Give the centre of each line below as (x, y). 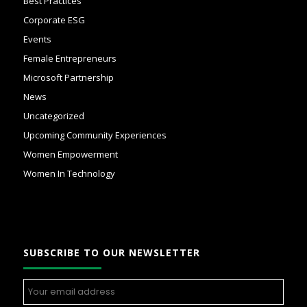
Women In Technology (69, 174)
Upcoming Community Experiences (95, 135)
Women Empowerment (70, 155)
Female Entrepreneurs (70, 59)
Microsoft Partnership (68, 78)
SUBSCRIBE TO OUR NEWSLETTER (111, 252)
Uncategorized (53, 116)
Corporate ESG (54, 20)
